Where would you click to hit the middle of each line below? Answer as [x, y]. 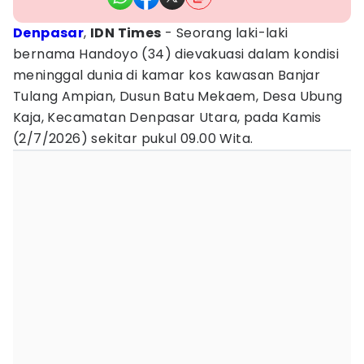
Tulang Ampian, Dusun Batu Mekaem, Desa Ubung [178, 96]
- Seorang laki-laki [225, 33]
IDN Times [126, 33]
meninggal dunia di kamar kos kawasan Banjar [167, 75]
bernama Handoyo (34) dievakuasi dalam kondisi [176, 54]
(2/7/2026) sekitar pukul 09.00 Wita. [133, 139]
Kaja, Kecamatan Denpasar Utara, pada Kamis [167, 117]
